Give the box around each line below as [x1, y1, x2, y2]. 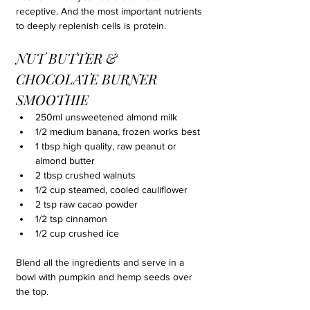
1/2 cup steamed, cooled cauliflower [35, 184, 188, 195]
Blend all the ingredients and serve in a [16, 257, 187, 268]
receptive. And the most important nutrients [16, 6, 205, 17]
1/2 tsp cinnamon [35, 213, 107, 224]
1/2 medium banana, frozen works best [35, 126, 200, 137]
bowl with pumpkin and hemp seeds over [16, 271, 195, 282]
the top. [16, 286, 48, 297]
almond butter [35, 155, 95, 166]
